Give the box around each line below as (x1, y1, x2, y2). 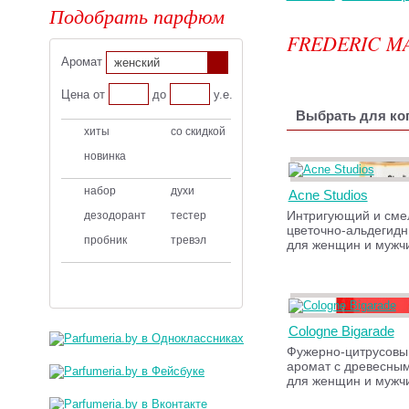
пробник (84, 234, 128, 246)
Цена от (61, 87, 106, 101)
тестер (171, 209, 207, 222)
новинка (84, 150, 127, 163)
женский (114, 56, 161, 69)
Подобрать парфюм (49, 2, 225, 29)
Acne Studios (288, 187, 368, 203)
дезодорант (84, 209, 147, 222)
